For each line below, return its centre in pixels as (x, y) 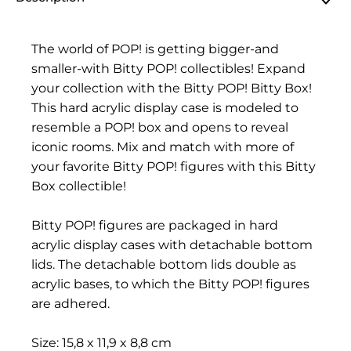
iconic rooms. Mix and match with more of (163, 147)
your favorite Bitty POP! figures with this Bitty (174, 166)
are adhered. (71, 304)
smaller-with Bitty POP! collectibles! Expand (168, 69)
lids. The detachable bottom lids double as (164, 264)
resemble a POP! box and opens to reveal (160, 127)
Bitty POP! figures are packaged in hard (155, 225)
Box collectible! (79, 186)
